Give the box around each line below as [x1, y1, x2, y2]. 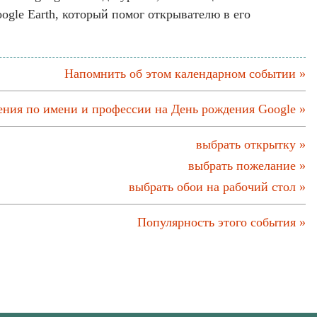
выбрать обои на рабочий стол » [129, 180, 306, 194]
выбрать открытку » [196, 137, 306, 151]
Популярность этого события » [137, 215, 306, 229]
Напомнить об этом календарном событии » [64, 67, 306, 81]
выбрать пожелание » [188, 158, 306, 173]
